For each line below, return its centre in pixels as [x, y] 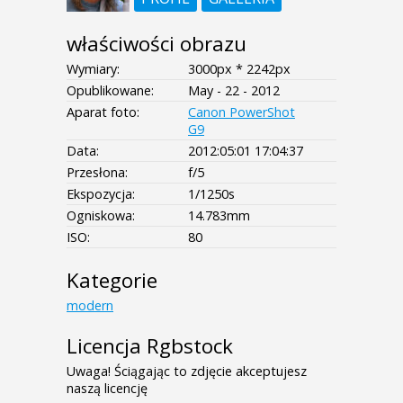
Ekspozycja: [101, 194]
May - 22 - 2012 [234, 91]
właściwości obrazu [157, 44]
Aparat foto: [103, 112]
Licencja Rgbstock [150, 346]
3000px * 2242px [239, 69]
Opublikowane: [110, 91]
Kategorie [112, 281]
